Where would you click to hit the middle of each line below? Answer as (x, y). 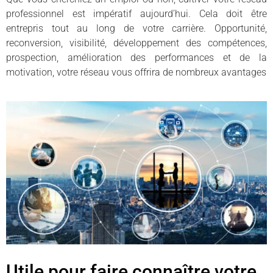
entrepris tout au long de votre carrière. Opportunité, (136, 29)
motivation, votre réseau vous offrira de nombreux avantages (136, 73)
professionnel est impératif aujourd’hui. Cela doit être (136, 14)
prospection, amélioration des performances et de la (136, 58)
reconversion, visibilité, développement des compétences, (136, 43)
